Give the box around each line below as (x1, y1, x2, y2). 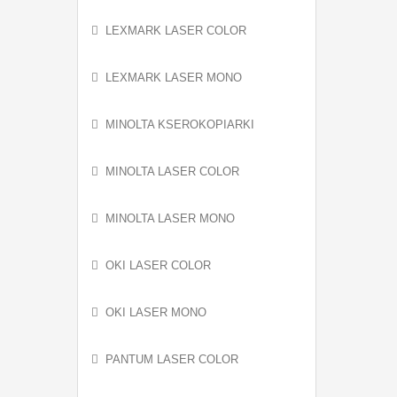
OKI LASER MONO (105, 306, 206, 319)
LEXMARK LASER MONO (105, 71, 242, 84)
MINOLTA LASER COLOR (105, 165, 239, 178)
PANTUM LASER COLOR (105, 353, 238, 366)
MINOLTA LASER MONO (105, 212, 235, 225)
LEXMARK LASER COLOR (105, 24, 246, 37)
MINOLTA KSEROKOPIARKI (105, 118, 254, 131)
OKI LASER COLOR (105, 259, 211, 272)
